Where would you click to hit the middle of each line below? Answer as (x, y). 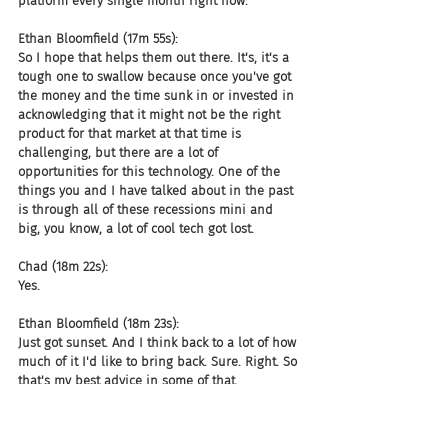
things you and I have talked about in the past (157, 190)
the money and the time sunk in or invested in (158, 95)
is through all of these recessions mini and (147, 209)
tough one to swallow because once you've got (156, 76)
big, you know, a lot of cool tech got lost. (136, 228)
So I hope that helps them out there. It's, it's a (155, 57)
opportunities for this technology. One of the (151, 171)
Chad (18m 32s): (63, 418)
